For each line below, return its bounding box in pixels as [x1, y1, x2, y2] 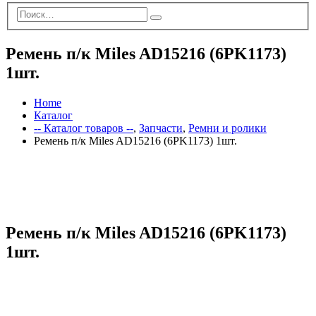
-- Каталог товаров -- [34, 122, 133, 134]
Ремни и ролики [188, 122, 267, 134]
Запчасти [139, 122, 183, 134]
